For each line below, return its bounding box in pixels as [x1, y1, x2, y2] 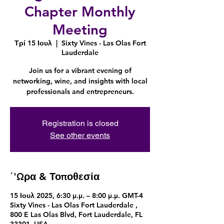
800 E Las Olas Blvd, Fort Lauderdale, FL [10, 210, 142, 219]
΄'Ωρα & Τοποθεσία [10, 170, 99, 182]
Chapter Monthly [24, 3, 135, 20]
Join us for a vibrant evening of [28, 66, 131, 75]
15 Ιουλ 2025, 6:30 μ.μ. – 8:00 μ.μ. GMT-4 [10, 191, 143, 200]
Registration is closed [41, 118, 118, 128]
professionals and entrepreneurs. [26, 87, 134, 96]
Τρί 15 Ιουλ [14, 38, 52, 47]
